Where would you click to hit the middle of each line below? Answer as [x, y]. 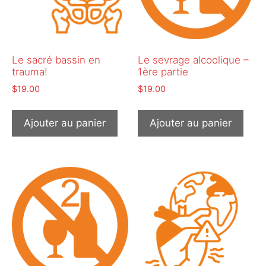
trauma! [30, 72]
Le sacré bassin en [56, 60]
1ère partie [163, 72]
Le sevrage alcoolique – [194, 60]
